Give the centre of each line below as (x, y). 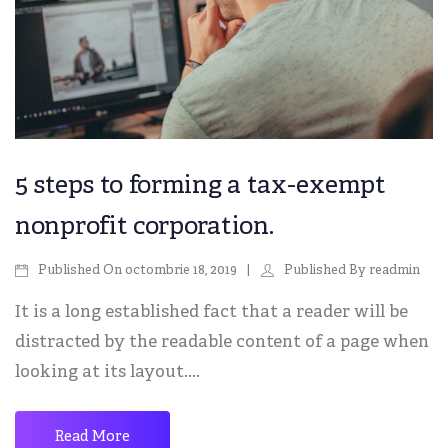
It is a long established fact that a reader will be (211, 313)
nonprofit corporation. (144, 228)
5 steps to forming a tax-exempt (200, 187)
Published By (325, 271)
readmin (394, 270)
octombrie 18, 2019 (181, 270)
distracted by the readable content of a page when (222, 343)
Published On (80, 271)
